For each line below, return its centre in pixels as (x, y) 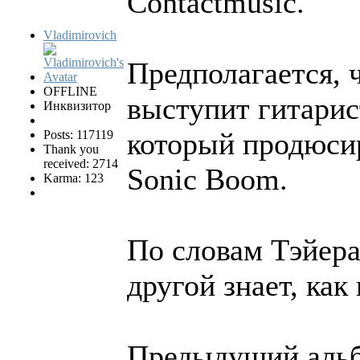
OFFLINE (70, 91)
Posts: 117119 (78, 134)
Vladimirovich (80, 35)
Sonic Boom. (207, 179)
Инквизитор (77, 105)
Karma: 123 (74, 178)
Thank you (71, 149)
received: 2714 (81, 163)
